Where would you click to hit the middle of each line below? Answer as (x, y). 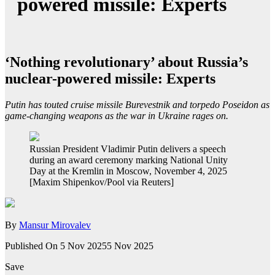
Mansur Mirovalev (55, 225)
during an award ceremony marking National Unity (129, 160)
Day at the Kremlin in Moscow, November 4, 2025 (128, 171)
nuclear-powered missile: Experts (110, 78)
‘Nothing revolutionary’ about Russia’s (126, 62)
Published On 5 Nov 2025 (56, 246)
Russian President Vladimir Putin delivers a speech (128, 149)
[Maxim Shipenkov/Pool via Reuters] (102, 182)
